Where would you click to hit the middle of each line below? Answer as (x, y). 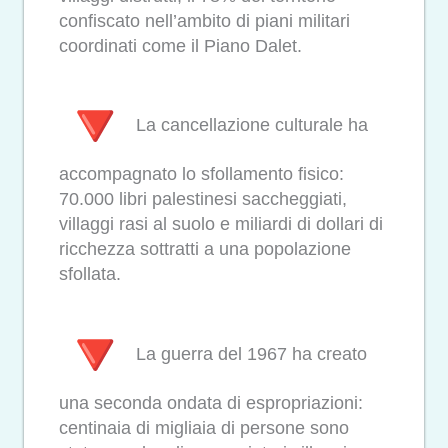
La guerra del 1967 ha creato (249, 353)
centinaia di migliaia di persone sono (204, 427)
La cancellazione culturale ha (249, 124)
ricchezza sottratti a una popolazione (205, 249)
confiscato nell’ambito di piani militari (204, 20)
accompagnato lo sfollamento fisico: (201, 174)
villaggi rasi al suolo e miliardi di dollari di (221, 224)
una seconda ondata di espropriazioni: (211, 402)
